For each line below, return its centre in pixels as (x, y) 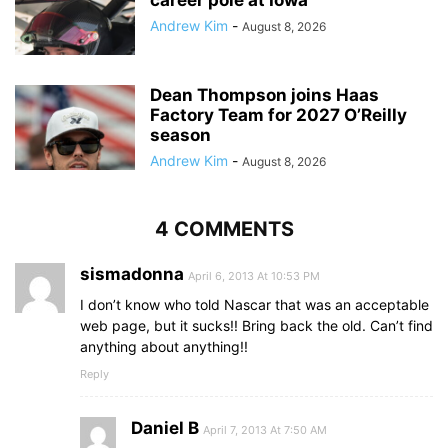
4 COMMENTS (224, 229)
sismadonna (132, 274)
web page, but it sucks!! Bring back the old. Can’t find (256, 326)
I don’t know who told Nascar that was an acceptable (254, 305)
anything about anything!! (164, 347)
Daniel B (165, 428)
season (180, 135)
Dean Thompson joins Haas (264, 95)
